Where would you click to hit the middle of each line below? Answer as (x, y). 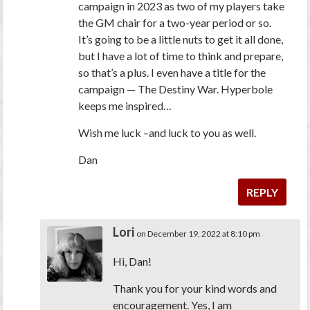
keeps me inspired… (125, 106)
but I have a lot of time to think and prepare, (181, 56)
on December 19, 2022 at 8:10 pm (199, 234)
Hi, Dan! (133, 262)
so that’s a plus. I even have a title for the (172, 73)
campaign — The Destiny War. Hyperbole (176, 89)
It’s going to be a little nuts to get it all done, (181, 39)
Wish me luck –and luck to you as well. (167, 133)
